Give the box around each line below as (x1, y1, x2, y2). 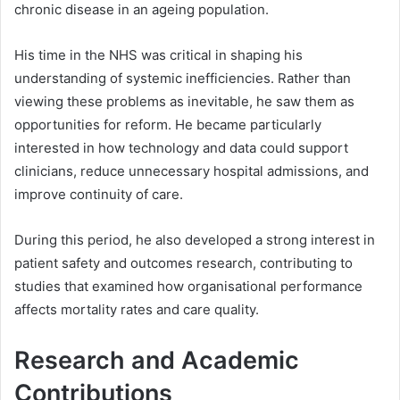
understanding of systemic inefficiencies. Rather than (14, 69, 351, 87)
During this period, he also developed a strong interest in (14, 230, 375, 248)
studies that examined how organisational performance (14, 277, 362, 295)
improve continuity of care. (14, 185, 183, 203)
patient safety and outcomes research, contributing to (14, 254, 353, 271)
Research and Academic (14, 345, 299, 375)
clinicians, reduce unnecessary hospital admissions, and (14, 162, 369, 179)
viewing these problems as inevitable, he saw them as (14, 92, 354, 110)
